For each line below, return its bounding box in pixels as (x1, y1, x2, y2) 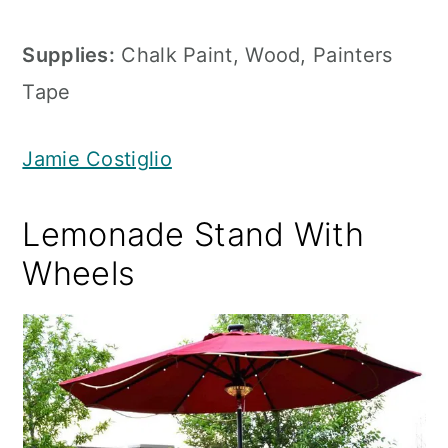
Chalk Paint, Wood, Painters (115, 43, 393, 67)
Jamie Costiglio (22, 147, 172, 171)
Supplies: (22, 43, 116, 67)
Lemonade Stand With (22, 215, 365, 254)
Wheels (22, 254, 136, 293)
